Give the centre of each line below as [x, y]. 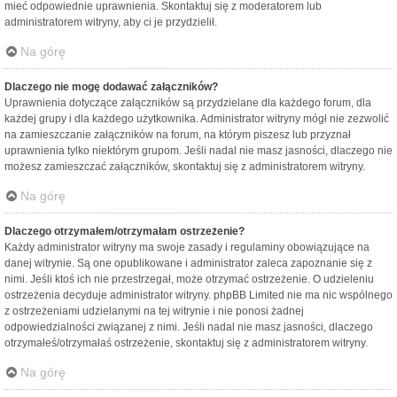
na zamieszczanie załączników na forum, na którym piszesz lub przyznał [178, 135]
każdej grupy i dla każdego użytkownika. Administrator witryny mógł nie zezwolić [197, 119]
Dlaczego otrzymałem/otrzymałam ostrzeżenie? [125, 232]
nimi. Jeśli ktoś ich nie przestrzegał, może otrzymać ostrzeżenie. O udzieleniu [189, 280]
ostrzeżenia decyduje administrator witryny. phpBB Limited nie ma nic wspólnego [198, 296]
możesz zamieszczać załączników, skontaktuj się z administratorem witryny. [185, 167]
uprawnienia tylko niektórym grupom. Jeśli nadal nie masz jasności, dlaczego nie [198, 151]
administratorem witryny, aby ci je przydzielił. [111, 23]
